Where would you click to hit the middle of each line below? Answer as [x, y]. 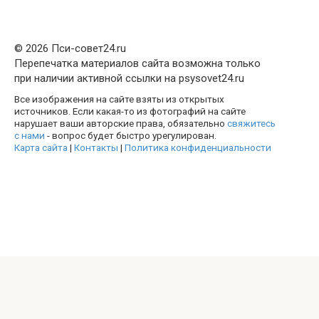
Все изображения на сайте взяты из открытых [119, 99]
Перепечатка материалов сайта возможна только [137, 64]
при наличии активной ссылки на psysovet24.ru [129, 79]
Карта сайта [41, 148]
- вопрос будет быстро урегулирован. [131, 136]
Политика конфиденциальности [198, 148]
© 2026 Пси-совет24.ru [70, 49]
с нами [30, 136]
